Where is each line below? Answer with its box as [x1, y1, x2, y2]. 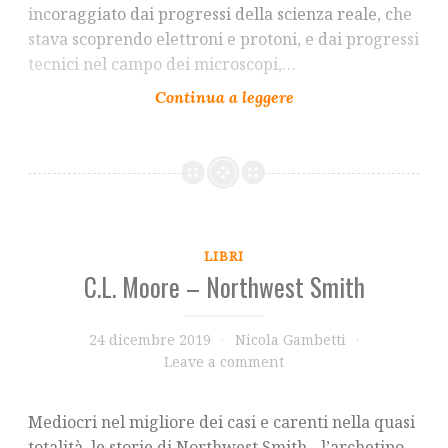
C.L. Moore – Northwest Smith [83, 268, 365, 306]
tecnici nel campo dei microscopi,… [28, 52, 296, 75]
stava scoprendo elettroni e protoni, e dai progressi [28, 27, 419, 50]
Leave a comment [164, 352, 284, 372]
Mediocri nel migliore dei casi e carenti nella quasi [28, 411, 415, 434]
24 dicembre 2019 [88, 330, 211, 350]
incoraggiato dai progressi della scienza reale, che [28, 2, 412, 25]
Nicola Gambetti [234, 330, 346, 350]
